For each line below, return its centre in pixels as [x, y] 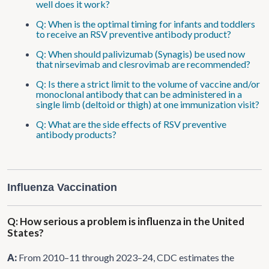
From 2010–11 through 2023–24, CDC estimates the [126, 257]
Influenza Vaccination [62, 187]
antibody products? [76, 134]
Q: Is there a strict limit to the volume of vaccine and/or [148, 83]
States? [26, 232]
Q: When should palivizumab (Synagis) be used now [141, 53]
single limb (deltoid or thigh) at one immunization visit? [148, 104]
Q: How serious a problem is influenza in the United [126, 221]
